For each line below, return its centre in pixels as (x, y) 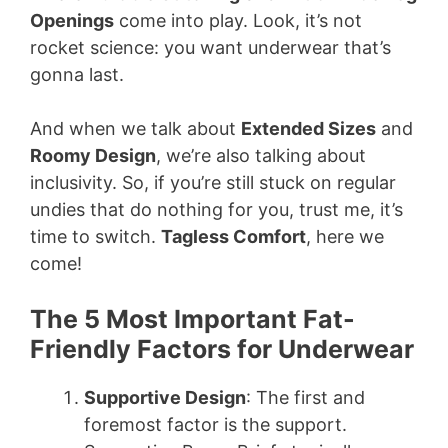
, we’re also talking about (261, 155)
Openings (72, 20)
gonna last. (77, 74)
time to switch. (95, 236)
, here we (345, 236)
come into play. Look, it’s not (238, 20)
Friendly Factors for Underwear (222, 349)
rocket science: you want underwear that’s (210, 47)
